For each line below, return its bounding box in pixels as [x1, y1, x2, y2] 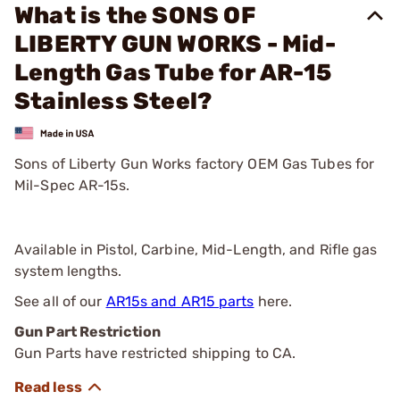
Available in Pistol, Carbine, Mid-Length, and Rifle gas [14, 240, 378, 258]
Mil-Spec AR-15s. [14, 176, 130, 194]
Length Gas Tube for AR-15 [14, 59, 331, 87]
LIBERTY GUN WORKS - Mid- [14, 30, 336, 58]
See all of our [14, 292, 106, 310]
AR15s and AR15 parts [105, 292, 254, 310]
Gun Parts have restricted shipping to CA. [14, 344, 296, 362]
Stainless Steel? [14, 87, 212, 115]
